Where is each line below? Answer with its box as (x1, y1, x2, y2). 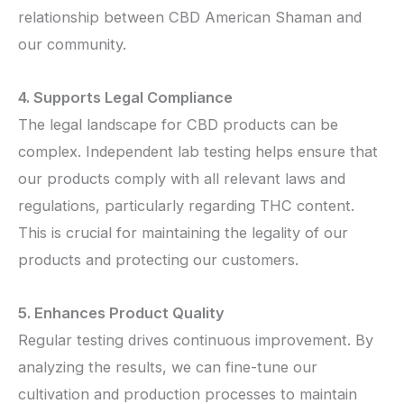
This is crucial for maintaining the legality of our (18, 224, 348, 243)
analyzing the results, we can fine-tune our (18, 357, 317, 376)
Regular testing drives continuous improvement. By (18, 330, 373, 349)
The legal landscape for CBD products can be (18, 115, 338, 134)
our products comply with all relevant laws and (18, 170, 345, 188)
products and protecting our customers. (18, 251, 298, 270)
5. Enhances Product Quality (18, 303, 225, 322)
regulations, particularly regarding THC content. (18, 197, 354, 216)
